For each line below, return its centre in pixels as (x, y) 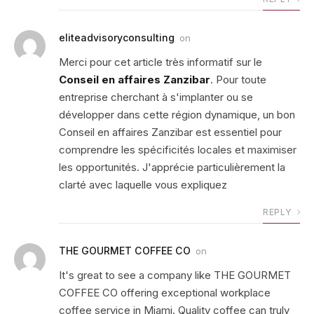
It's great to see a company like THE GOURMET (175, 275)
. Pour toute (238, 79)
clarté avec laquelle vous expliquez (143, 184)
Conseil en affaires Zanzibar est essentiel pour (170, 132)
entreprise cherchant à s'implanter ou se (156, 97)
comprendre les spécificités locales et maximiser (178, 149)
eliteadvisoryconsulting (117, 37)
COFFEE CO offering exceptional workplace (165, 292)
